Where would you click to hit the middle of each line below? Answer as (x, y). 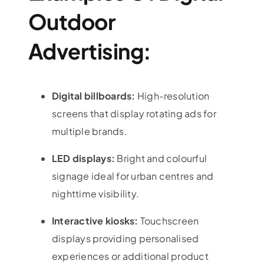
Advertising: (90, 51)
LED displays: (84, 159)
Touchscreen (169, 221)
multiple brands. (89, 131)
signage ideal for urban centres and (133, 176)
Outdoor (72, 22)
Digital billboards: (94, 96)
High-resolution (173, 96)
